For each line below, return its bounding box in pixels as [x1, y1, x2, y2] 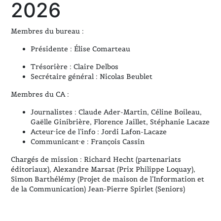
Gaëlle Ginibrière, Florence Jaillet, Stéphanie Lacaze [31, 117, 210, 126]
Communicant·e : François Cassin [31, 137, 145, 146]
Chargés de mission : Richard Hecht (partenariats [11, 155, 182, 164]
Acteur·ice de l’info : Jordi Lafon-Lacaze [31, 127, 167, 136]
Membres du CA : [11, 90, 70, 99]
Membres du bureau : [11, 27, 84, 36]
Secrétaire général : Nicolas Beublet [31, 72, 153, 81]
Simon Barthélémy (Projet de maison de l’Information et [11, 175, 205, 184]
